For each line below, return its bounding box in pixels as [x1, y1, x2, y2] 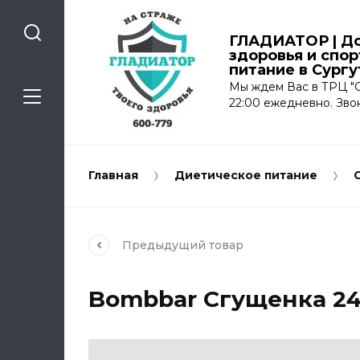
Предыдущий [122, 237, 209, 252]
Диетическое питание [174, 168, 317, 182]
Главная [88, 168, 138, 182]
